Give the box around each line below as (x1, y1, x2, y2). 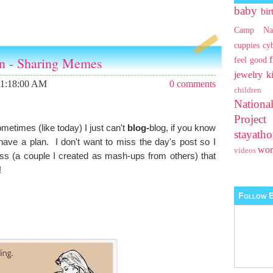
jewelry (234, 69, 263, 80)
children (234, 86, 261, 95)
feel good (234, 55, 267, 65)
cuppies (234, 40, 260, 51)
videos (234, 146, 256, 155)
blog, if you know (149, 122, 216, 133)
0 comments (169, 78, 216, 89)
